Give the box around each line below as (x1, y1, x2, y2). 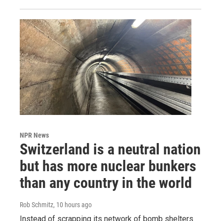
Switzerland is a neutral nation (20, 140, 201, 158)
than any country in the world (20, 174, 192, 191)
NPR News (20, 131, 49, 139)
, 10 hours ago (53, 200, 92, 209)
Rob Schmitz (20, 200, 53, 209)
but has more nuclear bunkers (20, 157, 196, 175)
